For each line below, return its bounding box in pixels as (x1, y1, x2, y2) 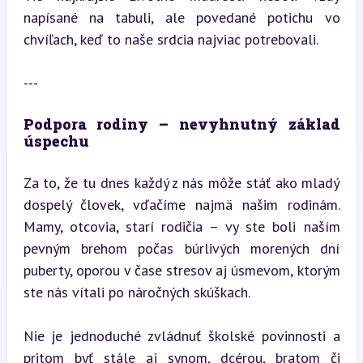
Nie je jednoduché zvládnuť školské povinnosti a (23, 326, 340, 345)
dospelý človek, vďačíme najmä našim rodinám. (23, 194, 340, 214)
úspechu (23, 130, 89, 151)
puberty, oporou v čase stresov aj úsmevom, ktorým (23, 260, 340, 280)
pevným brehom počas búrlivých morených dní (23, 238, 340, 258)
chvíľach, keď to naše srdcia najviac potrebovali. (23, 29, 318, 49)
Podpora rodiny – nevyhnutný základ (23, 113, 340, 134)
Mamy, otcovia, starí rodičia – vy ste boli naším (23, 216, 340, 236)
